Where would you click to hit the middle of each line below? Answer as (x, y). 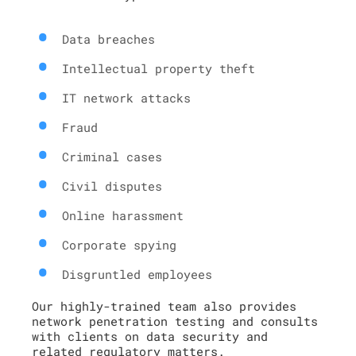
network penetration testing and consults (175, 321)
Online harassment (123, 215)
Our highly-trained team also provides (164, 306)
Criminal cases (112, 157)
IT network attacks (126, 98)
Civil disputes (112, 186)
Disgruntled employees (137, 274)
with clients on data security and (150, 336)
